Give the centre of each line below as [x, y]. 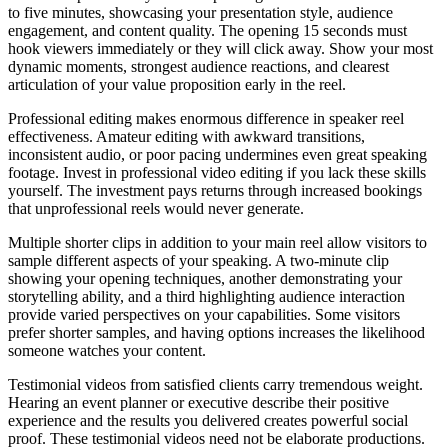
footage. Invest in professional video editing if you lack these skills [217, 173]
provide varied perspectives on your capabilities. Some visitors [204, 315]
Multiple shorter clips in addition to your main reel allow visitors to [217, 243]
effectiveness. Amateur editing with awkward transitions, [186, 137]
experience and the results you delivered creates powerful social [208, 421]
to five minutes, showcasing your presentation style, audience [200, 13]
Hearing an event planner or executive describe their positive [198, 403]
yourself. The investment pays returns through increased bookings [215, 191]
